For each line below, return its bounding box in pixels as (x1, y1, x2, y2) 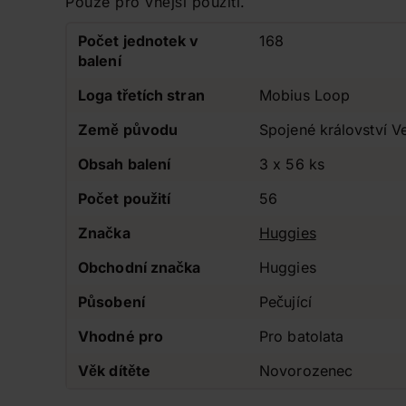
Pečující (259, 293, 312, 311)
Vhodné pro (78, 327, 163, 345)
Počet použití (78, 189, 171, 208)
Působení (78, 293, 145, 311)
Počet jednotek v (78, 32, 199, 50)
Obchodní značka (78, 258, 201, 276)
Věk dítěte (78, 362, 150, 380)
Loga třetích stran (78, 86, 205, 104)
